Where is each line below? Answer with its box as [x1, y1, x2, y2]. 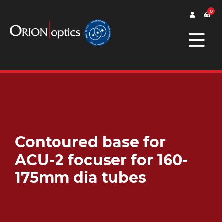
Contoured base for [15, 133, 166, 151]
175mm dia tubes [15, 168, 146, 187]
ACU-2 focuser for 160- [15, 151, 188, 169]
